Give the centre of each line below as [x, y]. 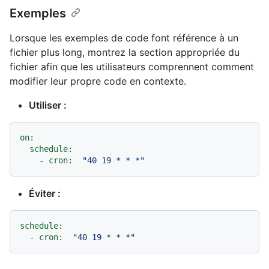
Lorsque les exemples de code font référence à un [124, 38]
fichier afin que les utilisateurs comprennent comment [132, 66]
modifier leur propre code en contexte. [98, 81]
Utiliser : [48, 105]
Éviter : [45, 193]
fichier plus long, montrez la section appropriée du [125, 52]
